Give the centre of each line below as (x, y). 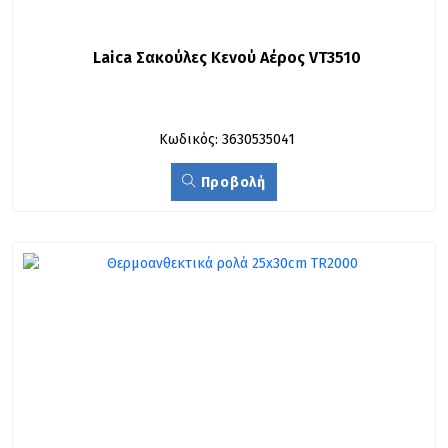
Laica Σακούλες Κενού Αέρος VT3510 (226, 57)
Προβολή (231, 182)
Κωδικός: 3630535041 (226, 139)
